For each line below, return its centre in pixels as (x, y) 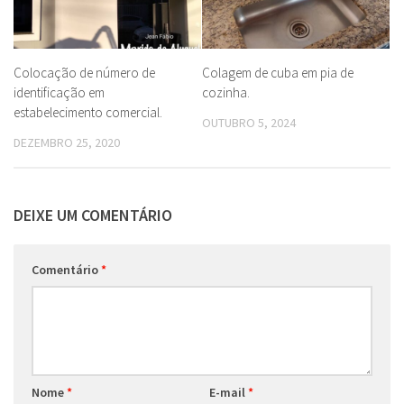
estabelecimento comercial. (88, 113)
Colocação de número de (84, 73)
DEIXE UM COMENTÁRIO (93, 215)
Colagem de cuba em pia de (278, 73)
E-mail (228, 392)
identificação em (59, 93)
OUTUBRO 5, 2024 (249, 123)
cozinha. (226, 93)
